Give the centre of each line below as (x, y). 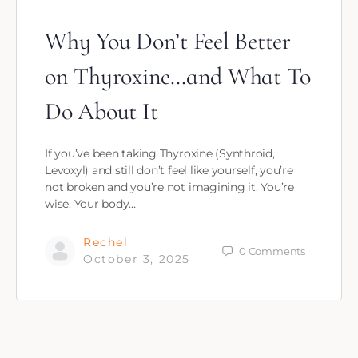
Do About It (101, 112)
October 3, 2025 (137, 259)
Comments (276, 251)
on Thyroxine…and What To (178, 77)
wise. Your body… (91, 204)
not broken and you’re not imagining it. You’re (169, 187)
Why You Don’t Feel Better (168, 42)
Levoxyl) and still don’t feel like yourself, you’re (169, 171)
